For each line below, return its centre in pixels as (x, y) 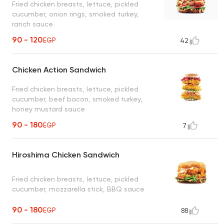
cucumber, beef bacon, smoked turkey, (77, 99)
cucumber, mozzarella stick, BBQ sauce (78, 189)
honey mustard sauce (48, 109)
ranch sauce (32, 24)
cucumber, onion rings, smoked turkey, (75, 14)
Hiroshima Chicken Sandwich (66, 155)
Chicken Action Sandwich (59, 70)
